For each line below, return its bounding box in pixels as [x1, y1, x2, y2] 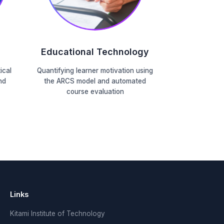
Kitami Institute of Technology [10, 209, 105, 217]
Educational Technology [41, 46, 149, 57]
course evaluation [66, 87, 124, 95]
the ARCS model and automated [44, 77, 146, 85]
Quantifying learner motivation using [37, 66, 153, 74]
